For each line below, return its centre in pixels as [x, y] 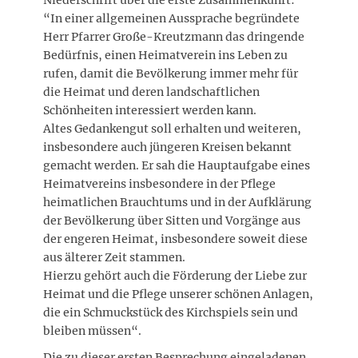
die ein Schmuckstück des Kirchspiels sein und [171, 313]
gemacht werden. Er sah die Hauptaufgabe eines [177, 166]
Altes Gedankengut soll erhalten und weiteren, [172, 129]
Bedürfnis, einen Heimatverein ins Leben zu [165, 56]
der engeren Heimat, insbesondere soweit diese [175, 239]
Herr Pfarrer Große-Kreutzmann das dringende [174, 37]
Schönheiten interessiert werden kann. [150, 111]
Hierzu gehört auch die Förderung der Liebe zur [175, 276]
